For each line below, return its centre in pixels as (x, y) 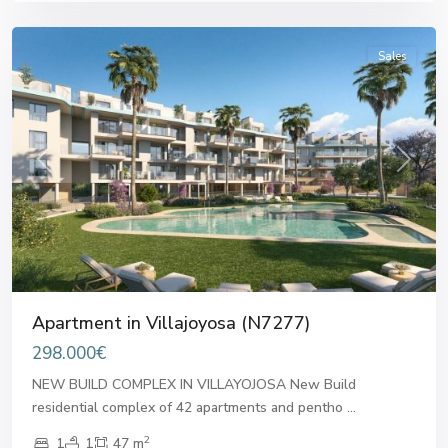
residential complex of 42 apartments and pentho (189, 407)
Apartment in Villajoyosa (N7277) (171, 322)
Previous (69, 169)
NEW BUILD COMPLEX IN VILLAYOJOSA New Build (194, 384)
